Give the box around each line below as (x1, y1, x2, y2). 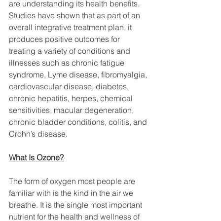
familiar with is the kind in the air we (9, 187, 135, 198)
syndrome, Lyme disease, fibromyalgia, (9, 69, 149, 79)
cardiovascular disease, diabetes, (9, 81, 131, 91)
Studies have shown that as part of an (9, 10, 142, 20)
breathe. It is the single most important (9, 199, 144, 210)
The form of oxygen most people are (9, 176, 137, 186)
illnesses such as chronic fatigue (9, 57, 126, 68)
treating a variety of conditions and (9, 45, 132, 56)
